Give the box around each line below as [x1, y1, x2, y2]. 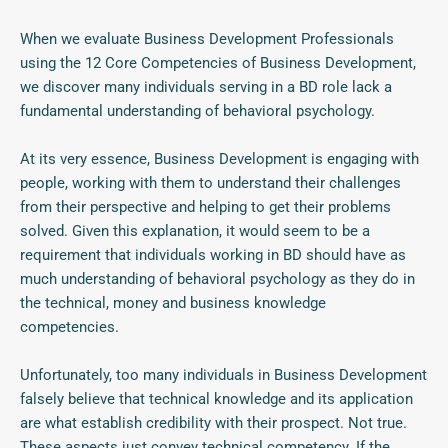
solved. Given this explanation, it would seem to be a [20, 222, 370, 241]
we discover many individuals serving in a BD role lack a [20, 78, 392, 97]
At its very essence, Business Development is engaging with [20, 150, 419, 169]
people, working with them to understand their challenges [20, 174, 401, 193]
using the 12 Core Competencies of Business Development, [20, 54, 416, 73]
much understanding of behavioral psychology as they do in [20, 270, 415, 289]
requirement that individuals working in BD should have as [20, 246, 406, 265]
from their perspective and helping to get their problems [20, 198, 391, 217]
